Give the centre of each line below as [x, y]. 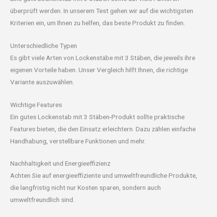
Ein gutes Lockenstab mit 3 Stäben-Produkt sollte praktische [98, 116]
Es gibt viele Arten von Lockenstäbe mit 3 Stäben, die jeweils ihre [103, 57]
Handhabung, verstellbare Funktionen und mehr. [78, 141]
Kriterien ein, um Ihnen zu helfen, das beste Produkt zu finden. [98, 23]
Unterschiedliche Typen [44, 45]
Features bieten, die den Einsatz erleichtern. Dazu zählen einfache [103, 129]
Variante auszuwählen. [42, 82]
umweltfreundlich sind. [43, 200]
